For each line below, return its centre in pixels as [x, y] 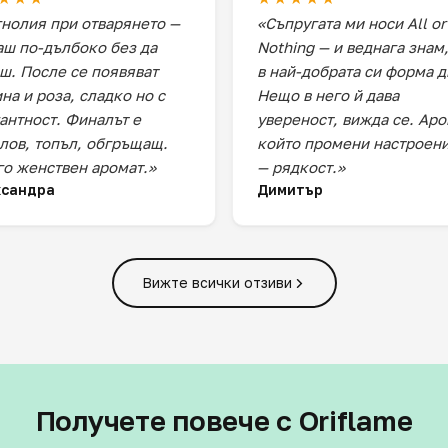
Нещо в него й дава [328, 95]
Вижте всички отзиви [216, 282]
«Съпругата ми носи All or [351, 23]
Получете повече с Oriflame [224, 420]
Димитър [290, 189]
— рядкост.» [301, 167]
